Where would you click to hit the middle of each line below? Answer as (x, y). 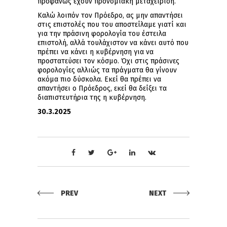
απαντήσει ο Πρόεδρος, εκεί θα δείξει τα (102, 89)
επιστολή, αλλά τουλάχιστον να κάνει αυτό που (113, 43)
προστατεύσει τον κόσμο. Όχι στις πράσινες (108, 61)
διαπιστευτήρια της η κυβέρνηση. (92, 98)
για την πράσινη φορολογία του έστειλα (102, 34)
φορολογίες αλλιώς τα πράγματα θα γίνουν (107, 70)
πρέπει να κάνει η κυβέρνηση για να (96, 52)
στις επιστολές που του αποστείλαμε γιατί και (112, 25)
